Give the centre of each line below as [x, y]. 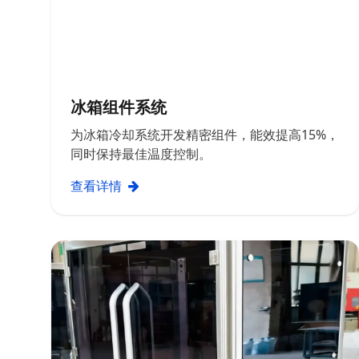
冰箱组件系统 [119, 107]
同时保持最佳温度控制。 [141, 154]
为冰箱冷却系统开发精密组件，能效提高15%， [205, 135]
